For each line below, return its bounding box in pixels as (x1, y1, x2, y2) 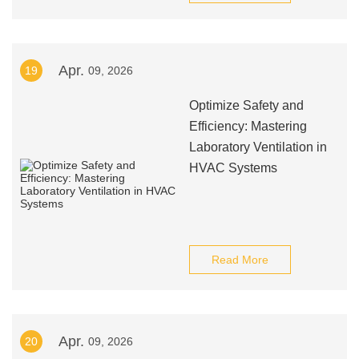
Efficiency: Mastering (188, 119, 307, 133)
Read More (211, 253, 268, 266)
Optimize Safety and (188, 99, 304, 112)
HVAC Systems (188, 161, 277, 175)
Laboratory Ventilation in (188, 140, 327, 154)
